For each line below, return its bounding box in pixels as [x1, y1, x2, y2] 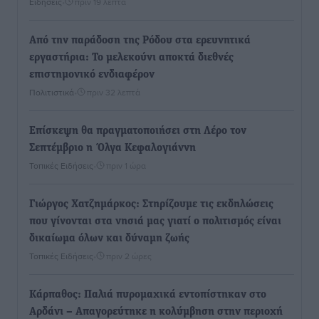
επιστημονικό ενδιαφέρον [29, 69, 155, 80]
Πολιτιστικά [29, 86, 74, 98]
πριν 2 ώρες [106, 250, 152, 262]
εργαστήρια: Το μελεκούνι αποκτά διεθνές [29, 52, 234, 63]
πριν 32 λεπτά [87, 86, 140, 98]
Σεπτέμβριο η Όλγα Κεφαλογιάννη [29, 142, 196, 154]
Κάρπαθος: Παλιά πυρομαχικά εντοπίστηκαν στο [29, 289, 266, 300]
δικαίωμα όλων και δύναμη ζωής [29, 233, 189, 244]
